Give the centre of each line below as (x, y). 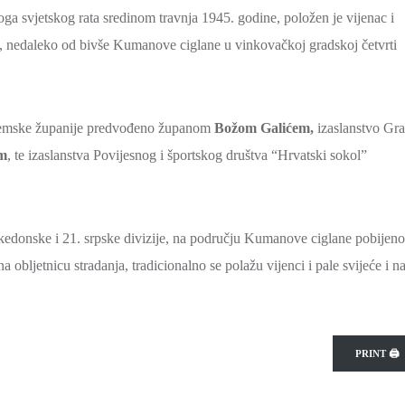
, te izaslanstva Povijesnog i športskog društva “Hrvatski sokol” (187, 155)
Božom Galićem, (264, 128)
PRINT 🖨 (377, 353)
